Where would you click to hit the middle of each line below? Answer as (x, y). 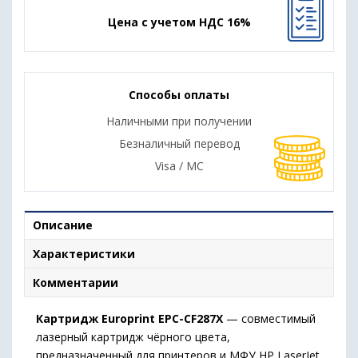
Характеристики (84, 254)
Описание (63, 225)
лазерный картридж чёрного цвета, (133, 337)
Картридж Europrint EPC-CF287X (129, 318)
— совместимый (269, 318)
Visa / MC (179, 166)
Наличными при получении (179, 121)
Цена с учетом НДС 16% (179, 22)
